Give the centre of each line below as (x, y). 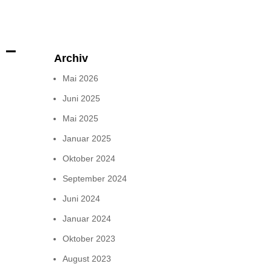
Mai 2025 (81, 119)
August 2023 (87, 259)
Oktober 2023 (89, 239)
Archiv (71, 59)
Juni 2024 (82, 199)
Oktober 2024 (89, 159)
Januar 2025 (87, 139)
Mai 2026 (81, 79)
